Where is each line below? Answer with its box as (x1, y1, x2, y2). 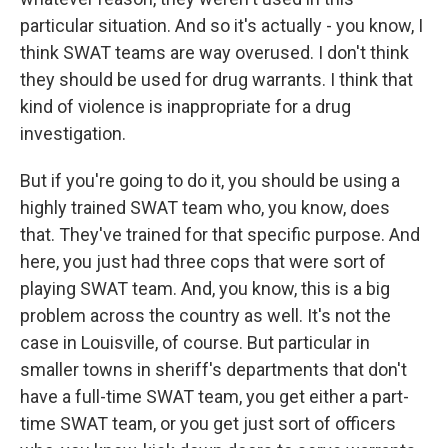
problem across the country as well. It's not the (20, 305, 391, 326)
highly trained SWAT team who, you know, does (20, 197, 390, 218)
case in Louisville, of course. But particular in (20, 332, 370, 353)
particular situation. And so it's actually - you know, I (20, 15, 423, 36)
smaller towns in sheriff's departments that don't (20, 359, 407, 380)
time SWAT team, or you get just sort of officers (20, 413, 396, 434)
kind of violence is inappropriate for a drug (20, 96, 351, 117)
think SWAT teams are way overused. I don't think (20, 42, 409, 63)
